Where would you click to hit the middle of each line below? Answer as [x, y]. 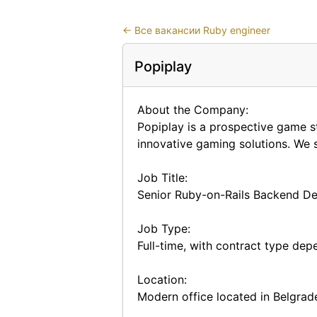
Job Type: [163, 229]
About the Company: [192, 110]
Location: [162, 279]
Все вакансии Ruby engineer [202, 30]
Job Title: [162, 178]
